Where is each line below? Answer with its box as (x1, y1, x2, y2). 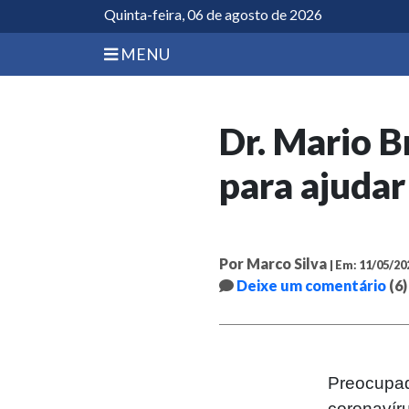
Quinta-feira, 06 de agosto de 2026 (104, 5, 322, 23)
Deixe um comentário (236, 277, 386, 295)
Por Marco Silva (219, 255, 327, 273)
